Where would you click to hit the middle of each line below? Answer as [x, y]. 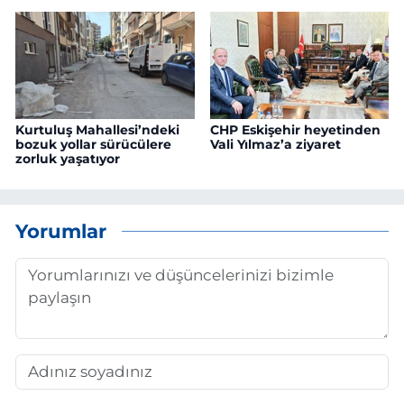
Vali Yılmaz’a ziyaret [275, 145]
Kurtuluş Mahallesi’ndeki [97, 130]
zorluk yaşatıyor [68, 159]
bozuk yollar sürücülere [93, 145]
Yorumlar [61, 230]
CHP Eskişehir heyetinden [295, 130]
